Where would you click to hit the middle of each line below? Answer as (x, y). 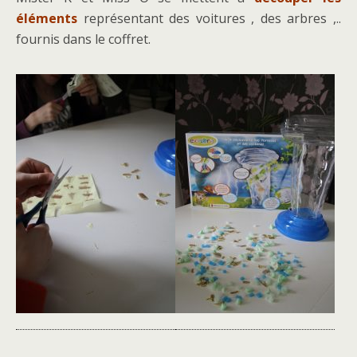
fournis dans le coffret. (83, 39)
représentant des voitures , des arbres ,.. (209, 18)
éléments (47, 18)
